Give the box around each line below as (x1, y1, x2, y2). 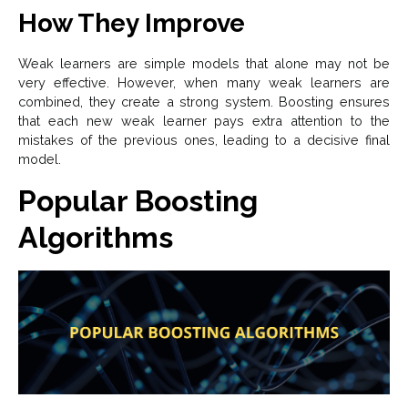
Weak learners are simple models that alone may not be (18, 56, 390, 72)
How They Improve (18, 8, 245, 39)
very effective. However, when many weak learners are (18, 75, 390, 91)
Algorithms (18, 220, 173, 255)
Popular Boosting (18, 184, 258, 219)
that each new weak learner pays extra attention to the (18, 113, 390, 129)
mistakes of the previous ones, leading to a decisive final (18, 132, 390, 148)
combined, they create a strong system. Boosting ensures (18, 94, 390, 110)
